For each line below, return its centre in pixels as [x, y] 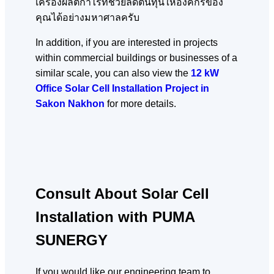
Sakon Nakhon [71, 104]
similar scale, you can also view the [113, 73]
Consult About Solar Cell [122, 193]
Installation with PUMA [115, 217]
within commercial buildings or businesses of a [136, 58]
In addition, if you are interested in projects [127, 43]
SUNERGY [72, 240]
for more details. [142, 104]
